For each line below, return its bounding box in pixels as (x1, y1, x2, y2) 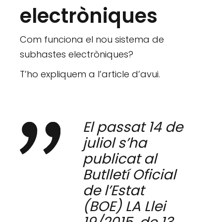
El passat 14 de (83, 117, 183, 137)
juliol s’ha (83, 133, 147, 153)
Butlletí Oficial (83, 165, 176, 185)
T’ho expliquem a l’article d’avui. (20, 68, 161, 81)
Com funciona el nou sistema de (20, 33, 165, 46)
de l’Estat (83, 181, 145, 201)
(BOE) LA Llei (83, 197, 166, 217)
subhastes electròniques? (20, 48, 134, 61)
